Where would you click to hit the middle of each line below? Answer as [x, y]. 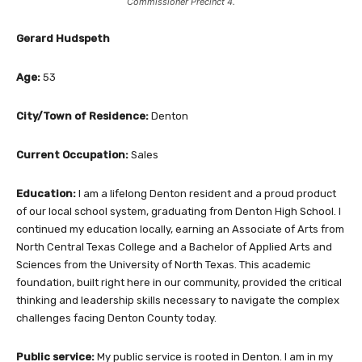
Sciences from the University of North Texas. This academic [163, 264]
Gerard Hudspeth [63, 38]
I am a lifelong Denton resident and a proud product [207, 193]
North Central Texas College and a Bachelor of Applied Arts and [174, 246]
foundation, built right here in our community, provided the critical [179, 282]
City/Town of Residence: [84, 116]
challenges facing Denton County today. [116, 318]
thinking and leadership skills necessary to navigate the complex [178, 300]
